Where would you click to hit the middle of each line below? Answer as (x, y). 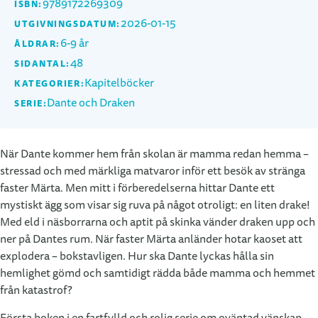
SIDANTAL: (43, 64)
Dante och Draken (91, 103)
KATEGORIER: (50, 84)
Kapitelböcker (120, 83)
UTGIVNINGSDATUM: (67, 24)
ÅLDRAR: (37, 44)
